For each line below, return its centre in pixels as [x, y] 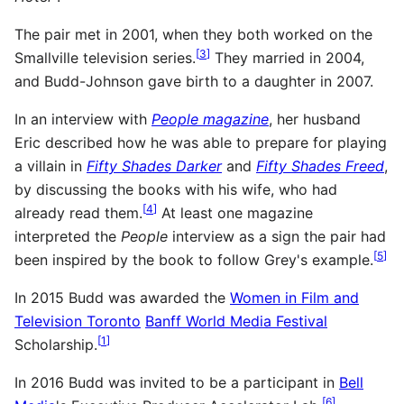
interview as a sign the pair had [277, 236]
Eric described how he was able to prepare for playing [201, 142]
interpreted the [68, 236]
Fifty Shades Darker [154, 166]
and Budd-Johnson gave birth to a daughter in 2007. [194, 81]
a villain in [50, 166]
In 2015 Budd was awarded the [122, 298]
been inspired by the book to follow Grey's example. [194, 260]
